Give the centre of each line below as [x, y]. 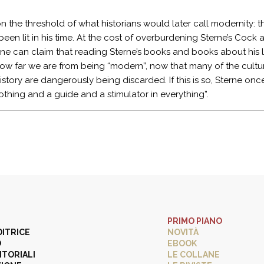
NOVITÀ [183, 232]
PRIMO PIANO [195, 221]
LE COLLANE [194, 255]
